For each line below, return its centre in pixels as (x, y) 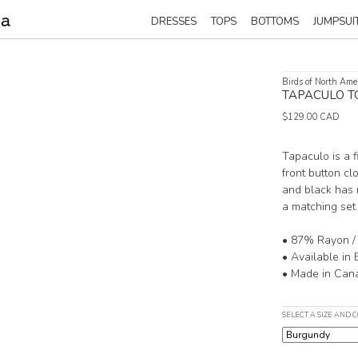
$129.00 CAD (311, 117)
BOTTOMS (275, 22)
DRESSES (174, 22)
